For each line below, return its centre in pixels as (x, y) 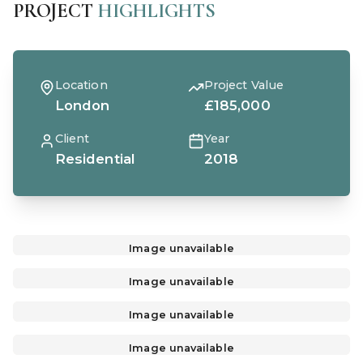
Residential (95, 158)
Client (73, 138)
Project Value (244, 85)
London (83, 105)
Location (81, 85)
